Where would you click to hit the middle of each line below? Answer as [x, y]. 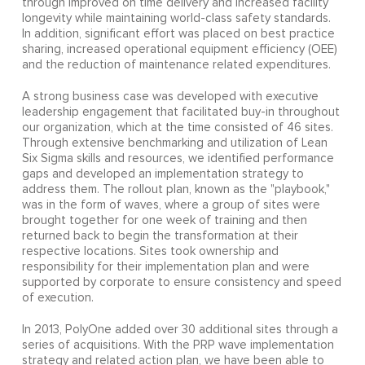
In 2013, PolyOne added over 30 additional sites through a [180, 329]
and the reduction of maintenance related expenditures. [176, 64]
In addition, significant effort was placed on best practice [178, 33]
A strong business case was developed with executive [170, 96]
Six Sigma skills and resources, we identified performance [178, 158]
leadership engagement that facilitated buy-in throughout [180, 112]
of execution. [57, 297]
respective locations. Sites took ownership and [150, 251]
